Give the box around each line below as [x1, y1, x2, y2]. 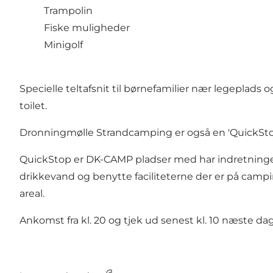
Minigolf [44, 39, 83, 51]
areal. [19, 188, 44, 200]
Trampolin [44, 5, 93, 17]
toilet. [19, 100, 47, 112]
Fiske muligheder [44, 22, 130, 34]
